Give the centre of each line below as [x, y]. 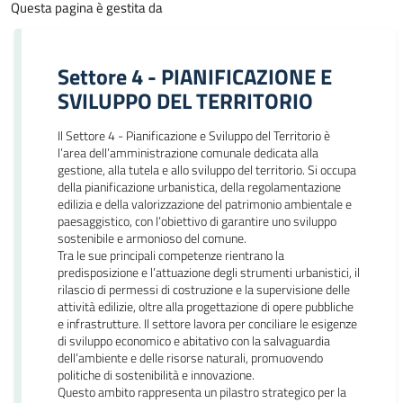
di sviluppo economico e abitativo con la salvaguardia [194, 341]
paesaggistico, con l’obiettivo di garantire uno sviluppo [197, 221]
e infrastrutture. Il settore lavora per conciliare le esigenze [207, 324]
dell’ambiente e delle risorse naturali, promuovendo [190, 358]
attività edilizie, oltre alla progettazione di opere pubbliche [206, 307]
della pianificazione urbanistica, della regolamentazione [199, 187]
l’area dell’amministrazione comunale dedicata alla [188, 153]
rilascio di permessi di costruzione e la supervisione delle [204, 290]
